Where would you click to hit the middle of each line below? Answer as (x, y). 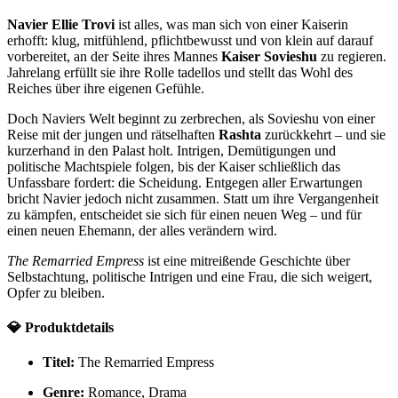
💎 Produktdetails (60, 328)
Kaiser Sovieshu (269, 56)
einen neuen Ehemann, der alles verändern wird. (142, 230)
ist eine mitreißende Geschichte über (247, 260)
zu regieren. (352, 56)
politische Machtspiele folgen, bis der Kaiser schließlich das (174, 166)
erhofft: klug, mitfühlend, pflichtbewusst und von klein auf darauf (190, 40)
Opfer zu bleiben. (56, 292)
